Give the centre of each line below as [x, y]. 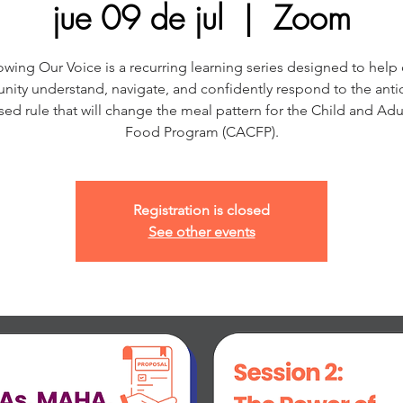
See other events [201, 232]
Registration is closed [201, 210]
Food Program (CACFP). [201, 132]
